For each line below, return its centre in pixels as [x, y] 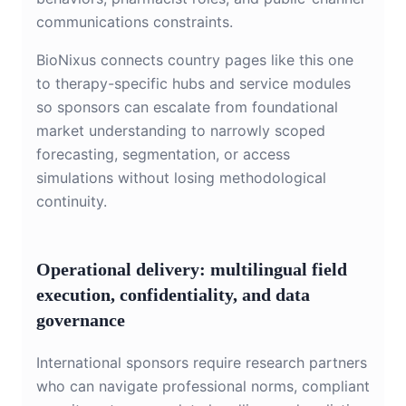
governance [81, 320]
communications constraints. [135, 22]
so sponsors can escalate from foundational [187, 107]
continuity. [72, 202]
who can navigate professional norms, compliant [203, 387]
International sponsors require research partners [202, 363]
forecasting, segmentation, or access [163, 155]
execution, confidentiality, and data [173, 295]
